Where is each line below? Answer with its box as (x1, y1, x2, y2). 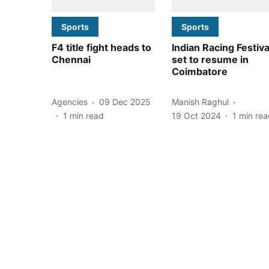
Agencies (52, 97, 88, 107)
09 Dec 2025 (99, 97, 151, 107)
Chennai (52, 53, 91, 65)
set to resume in (172, 53, 249, 65)
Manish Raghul (172, 97, 229, 107)
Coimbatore (172, 65, 228, 77)
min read (70, 110, 104, 121)
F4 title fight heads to (52, 41, 151, 53)
